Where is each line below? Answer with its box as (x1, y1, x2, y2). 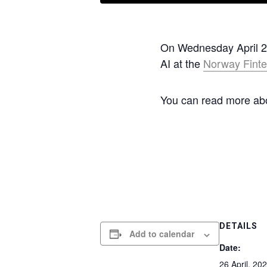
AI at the (160, 55, 203, 72)
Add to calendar (129, 228, 194, 240)
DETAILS (219, 221, 257, 231)
